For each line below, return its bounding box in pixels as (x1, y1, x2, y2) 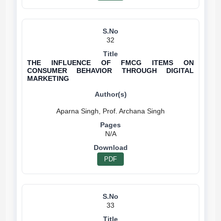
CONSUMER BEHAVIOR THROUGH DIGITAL (27, 67, 194, 74)
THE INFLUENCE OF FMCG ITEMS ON (27, 59, 194, 67)
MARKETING (27, 74, 69, 82)
